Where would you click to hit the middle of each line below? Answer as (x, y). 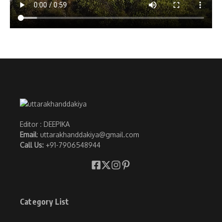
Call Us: (33, 145)
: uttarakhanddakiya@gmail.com (88, 134)
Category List (45, 201)
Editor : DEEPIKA (45, 124)
